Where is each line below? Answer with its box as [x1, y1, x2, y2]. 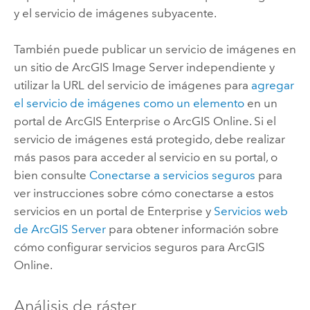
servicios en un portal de [13, 204, 147, 219]
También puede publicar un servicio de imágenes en [13, 42, 296, 57]
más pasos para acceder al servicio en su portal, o [13, 150, 277, 165]
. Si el [248, 114, 276, 129]
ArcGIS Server [30, 222, 106, 237]
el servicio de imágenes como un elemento [13, 96, 244, 111]
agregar [250, 78, 294, 93]
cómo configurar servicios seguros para [13, 240, 228, 255]
